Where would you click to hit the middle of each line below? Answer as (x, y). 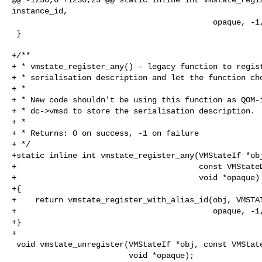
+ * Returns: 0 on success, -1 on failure (105, 133)
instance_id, (40, 11)
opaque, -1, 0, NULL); (112, 22)
